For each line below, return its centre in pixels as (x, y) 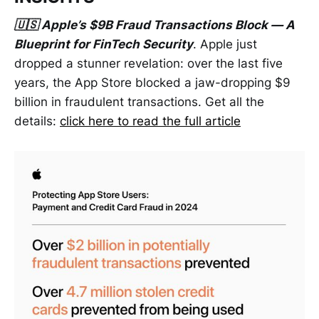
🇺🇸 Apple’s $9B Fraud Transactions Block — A (155, 25)
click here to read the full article (150, 121)
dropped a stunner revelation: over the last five (148, 64)
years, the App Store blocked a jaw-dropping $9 (152, 83)
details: (37, 121)
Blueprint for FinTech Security (104, 45)
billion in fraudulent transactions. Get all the (139, 102)
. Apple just (225, 45)
